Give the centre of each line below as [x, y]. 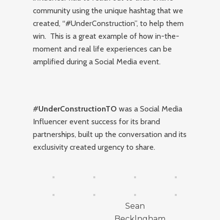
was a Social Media [150, 109]
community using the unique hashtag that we [108, 11]
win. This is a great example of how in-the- [106, 36]
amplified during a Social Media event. [97, 62]
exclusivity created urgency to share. [94, 147]
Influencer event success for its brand [97, 122]
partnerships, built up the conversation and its [110, 135]
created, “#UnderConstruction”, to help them [109, 24]
